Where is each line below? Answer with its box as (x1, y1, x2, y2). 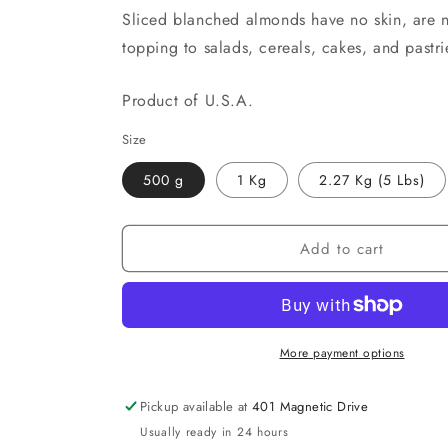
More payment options (279, 344, 405, 362)
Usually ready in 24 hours (140, 423, 289, 441)
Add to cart (300, 237, 384, 260)
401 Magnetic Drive (252, 397, 369, 416)
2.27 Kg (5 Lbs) (319, 170, 426, 190)
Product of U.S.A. (122, 89, 254, 112)
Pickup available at (140, 397, 253, 416)
